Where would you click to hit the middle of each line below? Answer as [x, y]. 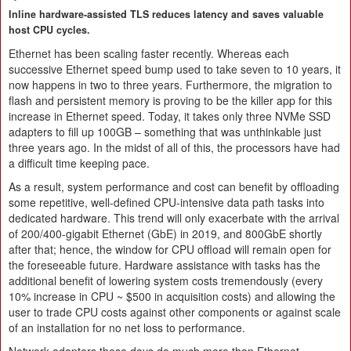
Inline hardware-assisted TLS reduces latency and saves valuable [166, 14]
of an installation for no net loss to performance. [127, 328]
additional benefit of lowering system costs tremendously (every [166, 281]
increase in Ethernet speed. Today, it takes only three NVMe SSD [170, 116]
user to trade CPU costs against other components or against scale [175, 312]
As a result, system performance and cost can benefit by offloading [174, 187]
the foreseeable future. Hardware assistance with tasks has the [165, 265]
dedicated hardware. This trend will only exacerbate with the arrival [174, 218]
